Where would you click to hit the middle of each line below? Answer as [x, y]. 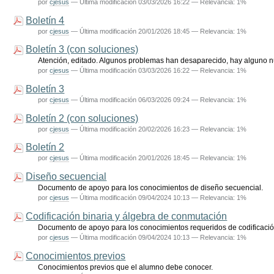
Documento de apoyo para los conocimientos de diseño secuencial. [151, 188]
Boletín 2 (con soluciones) [82, 118]
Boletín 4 [45, 20]
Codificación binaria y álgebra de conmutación [127, 216]
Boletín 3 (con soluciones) [82, 49]
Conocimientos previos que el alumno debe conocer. [126, 267]
